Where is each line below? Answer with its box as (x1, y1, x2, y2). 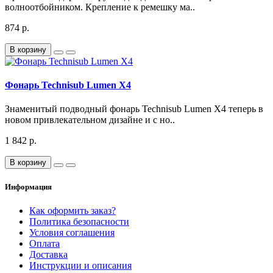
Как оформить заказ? (29, 205, 116, 216)
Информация (5, 182, 52, 192)
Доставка (29, 249, 68, 260)
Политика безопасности (29, 216, 129, 227)
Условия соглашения (29, 227, 115, 238)
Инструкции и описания (29, 260, 132, 271)
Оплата (29, 238, 60, 249)
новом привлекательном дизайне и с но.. (5, 115, 175, 126)
